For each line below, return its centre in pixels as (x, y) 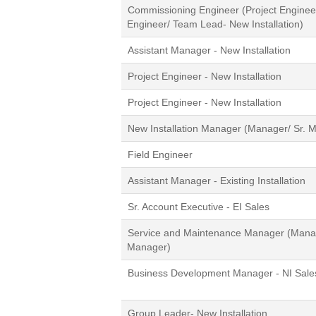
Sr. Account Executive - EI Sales (199, 206)
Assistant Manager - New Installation (209, 50)
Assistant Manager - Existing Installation (217, 180)
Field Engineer (160, 154)
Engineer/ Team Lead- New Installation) (215, 24)
